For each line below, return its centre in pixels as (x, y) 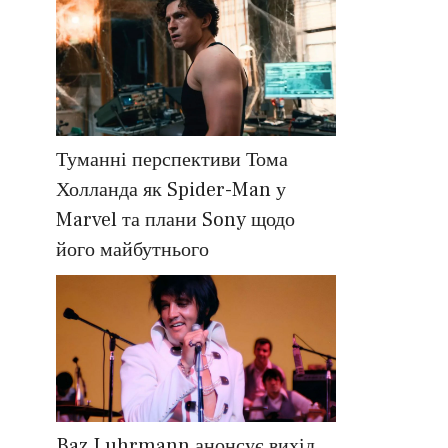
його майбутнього (132, 250)
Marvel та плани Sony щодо (175, 220)
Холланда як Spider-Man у (171, 190)
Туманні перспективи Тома (172, 160)
